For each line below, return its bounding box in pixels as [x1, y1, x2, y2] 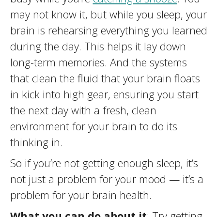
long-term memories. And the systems [10, 55, 187, 69]
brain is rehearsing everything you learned [10, 23, 207, 37]
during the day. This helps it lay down [10, 39, 186, 53]
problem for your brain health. [10, 187, 152, 202]
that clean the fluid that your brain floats [10, 71, 200, 85]
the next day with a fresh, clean [10, 103, 156, 117]
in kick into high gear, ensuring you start [10, 87, 199, 101]
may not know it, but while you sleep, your [10, 7, 207, 21]
